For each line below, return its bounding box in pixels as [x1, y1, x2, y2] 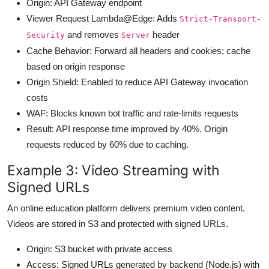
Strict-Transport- [180, 14, 261, 23]
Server [121, 30, 150, 40]
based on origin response [26, 61, 125, 71]
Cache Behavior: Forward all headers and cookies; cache [26, 45, 250, 56]
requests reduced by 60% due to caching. [26, 139, 189, 150]
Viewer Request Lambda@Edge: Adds [26, 13, 180, 23]
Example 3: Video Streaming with [7, 161, 220, 179]
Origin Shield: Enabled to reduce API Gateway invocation [26, 76, 248, 87]
